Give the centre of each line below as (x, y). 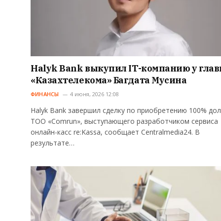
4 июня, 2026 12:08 (94, 94)
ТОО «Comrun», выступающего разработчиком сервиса (124, 121)
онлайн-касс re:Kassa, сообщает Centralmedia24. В (115, 132)
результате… (53, 143)
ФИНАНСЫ (45, 94)
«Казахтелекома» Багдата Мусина (109, 80)
